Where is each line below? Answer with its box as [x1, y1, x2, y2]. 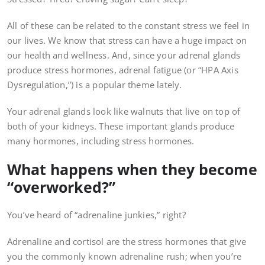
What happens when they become [7, 159, 257, 180]
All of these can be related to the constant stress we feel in [7, 20, 250, 32]
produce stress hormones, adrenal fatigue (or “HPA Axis [7, 64, 238, 76]
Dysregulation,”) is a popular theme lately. [7, 79, 182, 91]
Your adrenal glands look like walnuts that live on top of [7, 105, 241, 118]
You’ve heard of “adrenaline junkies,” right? [7, 209, 186, 221]
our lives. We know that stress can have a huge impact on [7, 34, 247, 47]
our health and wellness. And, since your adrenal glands [7, 49, 241, 62]
